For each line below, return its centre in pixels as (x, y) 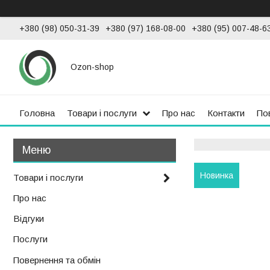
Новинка (217, 175)
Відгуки (29, 219)
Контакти (226, 113)
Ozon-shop (92, 67)
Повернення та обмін (57, 260)
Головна (37, 113)
